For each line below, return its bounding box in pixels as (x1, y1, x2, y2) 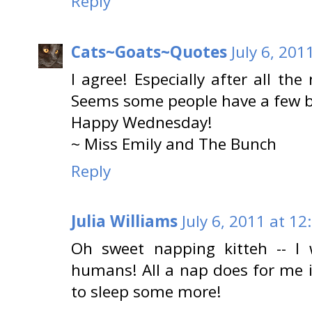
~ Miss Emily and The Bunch (71, 132, 276, 155)
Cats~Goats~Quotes (71, 40, 227, 63)
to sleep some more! (71, 281, 221, 303)
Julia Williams (71, 210, 178, 233)
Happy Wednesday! (71, 111, 212, 133)
